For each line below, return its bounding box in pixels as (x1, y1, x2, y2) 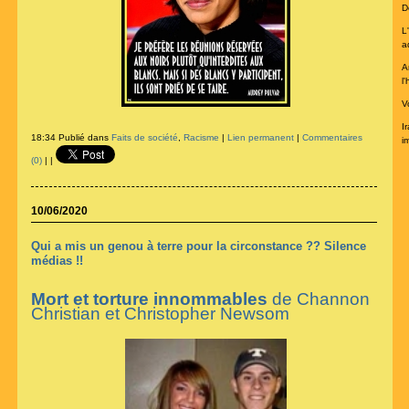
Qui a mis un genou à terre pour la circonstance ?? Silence (30, 238, 366, 253)
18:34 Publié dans (30, 131, 111, 142)
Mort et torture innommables (30, 289, 267, 309)
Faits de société (110, 131, 178, 142)
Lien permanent (226, 131, 294, 142)
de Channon (267, 289, 370, 309)
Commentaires (301, 131, 362, 142)
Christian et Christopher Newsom (30, 304, 289, 324)
